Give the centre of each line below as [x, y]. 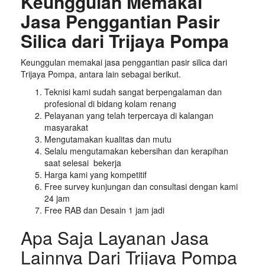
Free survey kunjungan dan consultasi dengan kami [141, 186]
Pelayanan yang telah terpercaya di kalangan [129, 115]
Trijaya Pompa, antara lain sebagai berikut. [101, 74]
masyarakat [66, 127]
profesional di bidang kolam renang [110, 103]
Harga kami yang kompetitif [96, 174]
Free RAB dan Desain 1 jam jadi [104, 210]
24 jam [57, 198]
